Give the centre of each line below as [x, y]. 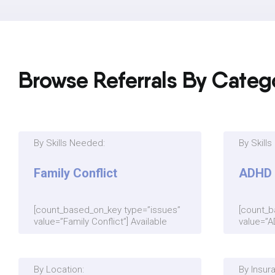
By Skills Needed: [69, 143]
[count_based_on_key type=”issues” [107, 210]
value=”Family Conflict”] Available [100, 222]
